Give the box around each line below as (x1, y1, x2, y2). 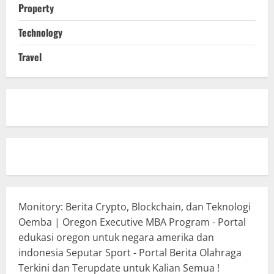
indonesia (18, 246, 64, 260)
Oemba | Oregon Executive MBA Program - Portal (18, 215, 246, 229)
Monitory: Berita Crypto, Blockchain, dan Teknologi (18, 200, 251, 214)
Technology (18, 25, 62, 40)
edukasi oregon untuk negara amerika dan (18, 231, 214, 245)
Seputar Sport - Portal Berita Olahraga (66, 246, 242, 260)
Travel (18, 50, 42, 65)
